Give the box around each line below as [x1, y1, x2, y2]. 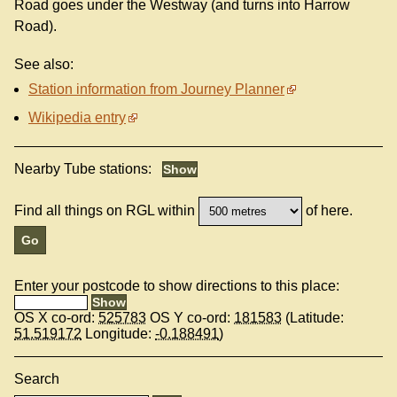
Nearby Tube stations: [14, 161, 155, 177]
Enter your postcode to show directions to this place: [14, 278, 339, 294]
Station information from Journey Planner [28, 82, 284, 97]
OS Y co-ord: [146, 310, 234, 326]
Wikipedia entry [28, 110, 126, 126]
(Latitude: [282, 310, 344, 326]
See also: [14, 57, 74, 73]
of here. [302, 203, 354, 219]
